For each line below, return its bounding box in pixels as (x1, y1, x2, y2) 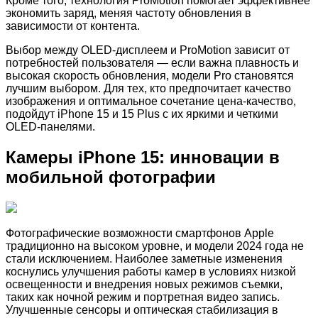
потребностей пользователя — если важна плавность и (6, 57, 299, 70)
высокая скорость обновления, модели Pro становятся (6, 70, 294, 82)
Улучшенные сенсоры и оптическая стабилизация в (6, 304, 278, 317)
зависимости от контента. (6, 20, 140, 33)
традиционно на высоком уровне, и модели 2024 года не (6, 240, 304, 253)
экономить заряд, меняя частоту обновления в (6, 7, 251, 20)
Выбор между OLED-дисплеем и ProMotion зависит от (6, 44, 290, 57)
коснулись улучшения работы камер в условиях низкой (6, 265, 296, 278)
